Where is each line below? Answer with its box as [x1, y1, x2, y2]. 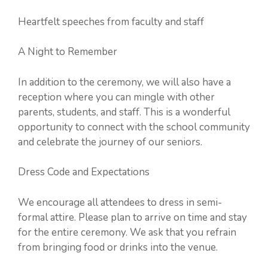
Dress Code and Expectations [18, 165, 150, 179]
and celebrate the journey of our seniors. [18, 135, 202, 149]
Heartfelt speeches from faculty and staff [18, 14, 204, 29]
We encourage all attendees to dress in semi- [18, 195, 222, 209]
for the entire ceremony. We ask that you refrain [18, 225, 236, 239]
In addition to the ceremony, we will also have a [18, 75, 231, 89]
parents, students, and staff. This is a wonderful [18, 105, 230, 119]
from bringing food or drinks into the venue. [18, 240, 218, 254]
